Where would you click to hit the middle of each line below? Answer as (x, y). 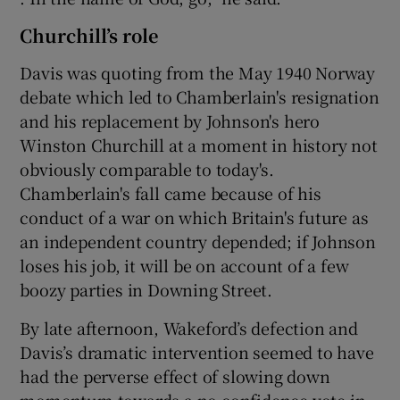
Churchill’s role (89, 35)
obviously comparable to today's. (147, 168)
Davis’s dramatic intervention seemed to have (197, 351)
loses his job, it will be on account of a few (184, 265)
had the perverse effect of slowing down (175, 375)
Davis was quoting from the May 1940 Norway (198, 72)
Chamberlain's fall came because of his (171, 192)
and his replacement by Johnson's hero (170, 120)
